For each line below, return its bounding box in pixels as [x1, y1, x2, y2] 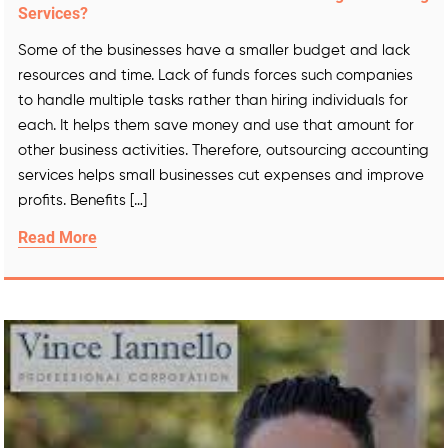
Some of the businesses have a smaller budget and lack [18, 43, 410, 58]
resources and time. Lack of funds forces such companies [18, 68, 413, 83]
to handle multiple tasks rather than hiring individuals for [18, 93, 408, 108]
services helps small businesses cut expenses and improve [18, 168, 424, 183]
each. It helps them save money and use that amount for [18, 118, 414, 133]
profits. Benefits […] [18, 193, 147, 208]
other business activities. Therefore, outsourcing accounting [18, 143, 429, 158]
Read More [18, 228, 97, 247]
